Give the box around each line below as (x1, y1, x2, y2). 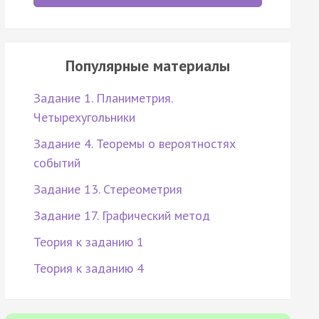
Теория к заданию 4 (33, 260, 144, 277)
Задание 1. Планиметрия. (33, 90, 172, 107)
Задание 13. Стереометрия (33, 181, 182, 198)
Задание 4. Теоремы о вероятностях (33, 135, 236, 152)
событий (33, 155, 80, 172)
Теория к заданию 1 (33, 234, 144, 251)
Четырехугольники (33, 109, 135, 126)
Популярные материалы (65, 56, 230, 76)
